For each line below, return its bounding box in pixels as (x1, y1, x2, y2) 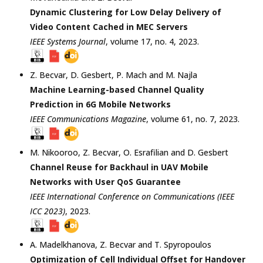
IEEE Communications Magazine (30, 113, 146, 124)
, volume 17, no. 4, (106, 35, 178, 47)
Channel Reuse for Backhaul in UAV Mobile (30, 161, 208, 173)
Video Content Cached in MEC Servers (30, 21, 188, 32)
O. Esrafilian (123, 146, 168, 158)
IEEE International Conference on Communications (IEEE (30, 190, 234, 202)
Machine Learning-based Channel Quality (30, 83, 204, 95)
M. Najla (166, 69, 197, 80)
